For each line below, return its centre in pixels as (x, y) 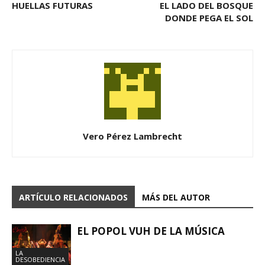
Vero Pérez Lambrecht (132, 136)
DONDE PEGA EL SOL (209, 17)
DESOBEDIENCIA (40, 259)
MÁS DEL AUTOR (176, 197)
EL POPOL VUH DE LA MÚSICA (151, 231)
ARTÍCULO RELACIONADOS (73, 197)
